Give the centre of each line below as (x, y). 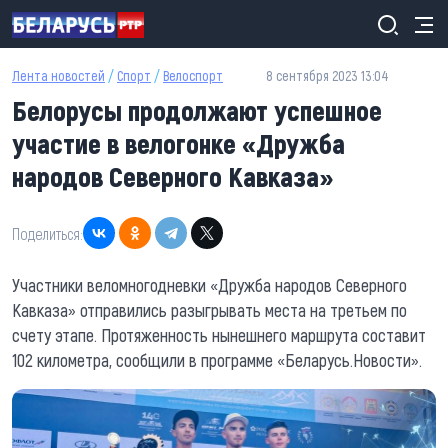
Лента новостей (58, 75)
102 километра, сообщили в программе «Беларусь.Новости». (217, 360)
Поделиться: (47, 233)
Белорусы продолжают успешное (197, 110)
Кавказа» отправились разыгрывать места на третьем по (209, 310)
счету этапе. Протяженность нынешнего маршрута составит (219, 335)
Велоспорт (193, 75)
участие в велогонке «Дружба (178, 143)
